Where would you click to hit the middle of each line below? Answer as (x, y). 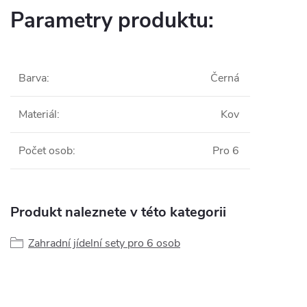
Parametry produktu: (112, 21)
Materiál (38, 114)
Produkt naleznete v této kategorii (118, 212)
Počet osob (46, 151)
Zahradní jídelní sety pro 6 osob (104, 243)
